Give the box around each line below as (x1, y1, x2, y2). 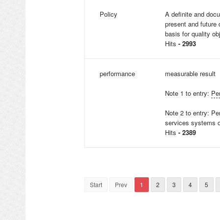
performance (100, 69, 135, 78)
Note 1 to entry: (165, 88, 211, 98)
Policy (100, 9, 117, 19)
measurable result (165, 69, 216, 78)
